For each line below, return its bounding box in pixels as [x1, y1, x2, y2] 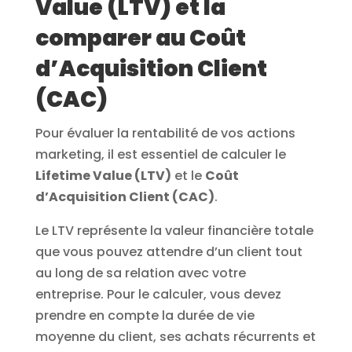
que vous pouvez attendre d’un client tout [35, 243, 302, 262]
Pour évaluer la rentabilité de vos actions [35, 124, 295, 143]
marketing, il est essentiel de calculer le [35, 145, 286, 164]
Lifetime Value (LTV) [35, 167, 171, 185]
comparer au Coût [35, 23, 246, 54]
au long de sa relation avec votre [35, 264, 246, 283]
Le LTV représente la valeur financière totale [35, 222, 313, 240]
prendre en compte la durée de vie [35, 306, 255, 325]
